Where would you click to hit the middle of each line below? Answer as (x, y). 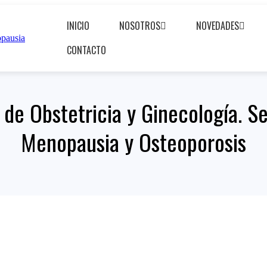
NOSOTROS (140, 26)
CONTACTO (86, 50)
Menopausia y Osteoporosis (133, 142)
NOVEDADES (218, 26)
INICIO (78, 26)
